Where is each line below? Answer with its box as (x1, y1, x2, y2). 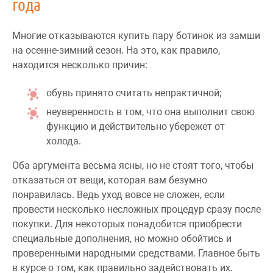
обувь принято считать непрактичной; (46, 87, 221, 99)
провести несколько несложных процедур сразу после (12, 203, 261, 215)
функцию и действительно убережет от (46, 120, 225, 132)
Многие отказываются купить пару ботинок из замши (12, 29, 260, 41)
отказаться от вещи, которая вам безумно (12, 174, 207, 186)
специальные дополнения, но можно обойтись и (12, 232, 232, 244)
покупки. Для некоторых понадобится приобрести (12, 218, 242, 230)
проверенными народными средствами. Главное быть (12, 247, 260, 259)
